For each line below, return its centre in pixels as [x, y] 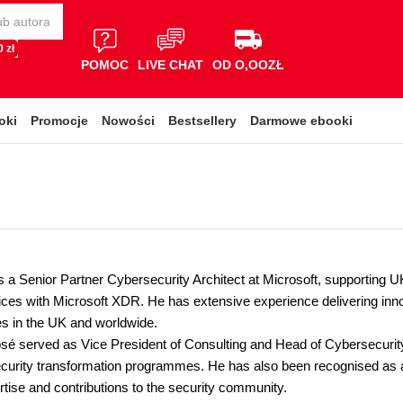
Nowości [128, 121]
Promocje [59, 121]
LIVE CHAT [170, 64]
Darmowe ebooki [301, 121]
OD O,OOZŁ [248, 64]
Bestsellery [202, 121]
